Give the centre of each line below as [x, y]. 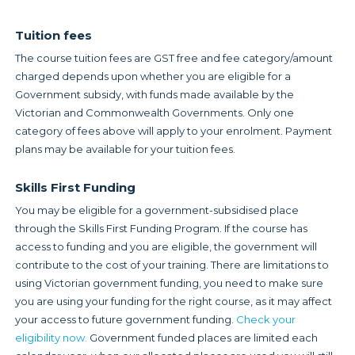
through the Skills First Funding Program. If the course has [161, 229]
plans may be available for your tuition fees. [125, 149]
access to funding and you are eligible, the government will [166, 247]
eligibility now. [51, 338]
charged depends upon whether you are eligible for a [153, 76]
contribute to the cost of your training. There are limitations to [172, 265]
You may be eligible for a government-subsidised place [157, 210]
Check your [265, 320]
